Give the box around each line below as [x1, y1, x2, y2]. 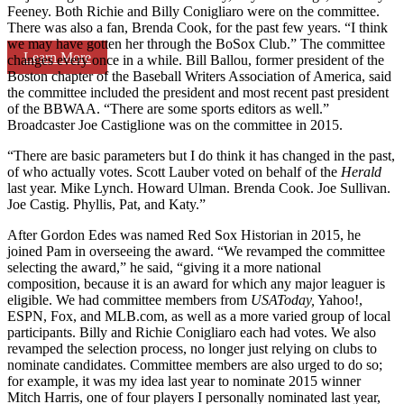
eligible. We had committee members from [7, 291, 251, 308]
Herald [341, 163, 381, 179]
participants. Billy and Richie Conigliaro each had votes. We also [7, 324, 376, 340]
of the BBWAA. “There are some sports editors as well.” [7, 100, 329, 116]
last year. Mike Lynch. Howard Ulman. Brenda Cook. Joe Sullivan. [7, 179, 390, 196]
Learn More [23, 49, 91, 65]
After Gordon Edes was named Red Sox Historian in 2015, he [7, 226, 361, 243]
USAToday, [251, 291, 315, 308]
